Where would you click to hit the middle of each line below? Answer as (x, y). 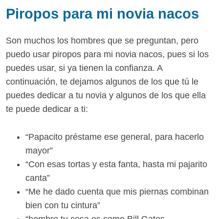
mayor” (39, 150)
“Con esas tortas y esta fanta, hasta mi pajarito (116, 164)
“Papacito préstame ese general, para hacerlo (115, 137)
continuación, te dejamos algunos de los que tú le (102, 81)
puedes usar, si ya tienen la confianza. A (84, 68)
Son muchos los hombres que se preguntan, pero (102, 40)
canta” (38, 178)
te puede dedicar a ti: (47, 109)
